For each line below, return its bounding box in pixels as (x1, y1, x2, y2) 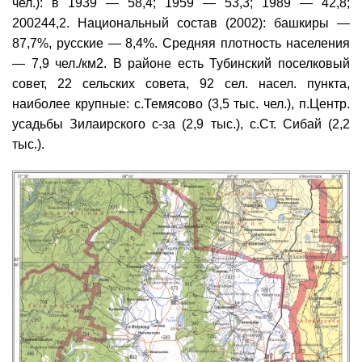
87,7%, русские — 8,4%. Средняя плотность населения (12, 36, 350, 50)
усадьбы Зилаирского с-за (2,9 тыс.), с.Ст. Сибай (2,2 (12, 116, 350, 131)
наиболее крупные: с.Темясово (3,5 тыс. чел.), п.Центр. (12, 96, 350, 111)
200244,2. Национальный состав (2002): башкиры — (12, 15, 350, 30)
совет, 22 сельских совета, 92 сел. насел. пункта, (12, 76, 350, 90)
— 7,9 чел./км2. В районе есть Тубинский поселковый (12, 56, 350, 70)
